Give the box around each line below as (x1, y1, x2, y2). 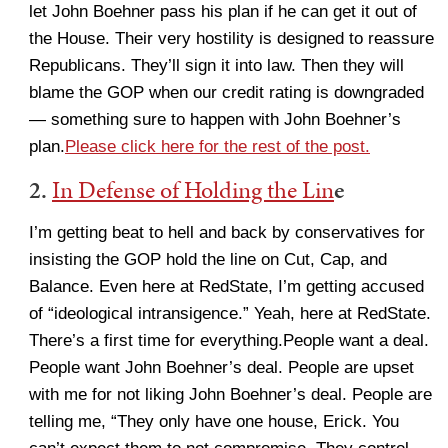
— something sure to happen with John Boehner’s (29, 110, 401, 129)
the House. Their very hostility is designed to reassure (29, 29, 434, 48)
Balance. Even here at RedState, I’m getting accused (29, 277, 424, 296)
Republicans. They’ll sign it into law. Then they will (29, 56, 404, 75)
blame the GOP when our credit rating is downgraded (29, 83, 424, 102)
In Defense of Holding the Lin (52, 173, 334, 207)
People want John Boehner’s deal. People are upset (29, 358, 414, 377)
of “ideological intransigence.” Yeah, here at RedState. (29, 304, 431, 323)
